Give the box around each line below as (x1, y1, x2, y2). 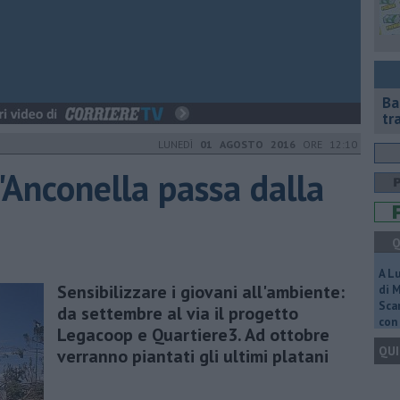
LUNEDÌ (158, 137, 200, 151)
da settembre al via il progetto (57, 301, 298, 325)
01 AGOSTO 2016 (200, 137, 296, 151)
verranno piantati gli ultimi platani (57, 344, 329, 368)
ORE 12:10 (296, 137, 357, 151)
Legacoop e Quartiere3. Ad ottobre (57, 322, 329, 346)
